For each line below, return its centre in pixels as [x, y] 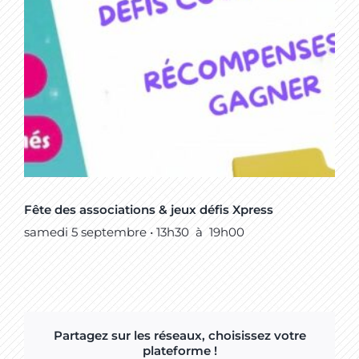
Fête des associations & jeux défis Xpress [149, 210]
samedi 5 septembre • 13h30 [107, 232]
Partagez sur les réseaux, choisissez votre [179, 335]
